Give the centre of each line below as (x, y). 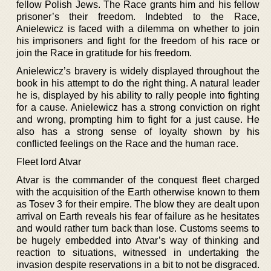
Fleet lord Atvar (49, 162)
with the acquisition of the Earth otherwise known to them (138, 192)
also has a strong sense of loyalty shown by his (138, 131)
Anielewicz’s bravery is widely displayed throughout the (138, 71)
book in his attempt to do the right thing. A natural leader (138, 83)
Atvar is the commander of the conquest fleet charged (138, 180)
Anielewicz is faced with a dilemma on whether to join (138, 28)
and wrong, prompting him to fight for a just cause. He (138, 119)
